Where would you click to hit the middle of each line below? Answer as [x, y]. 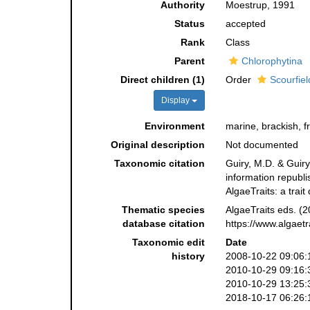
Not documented [262, 145]
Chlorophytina [272, 61]
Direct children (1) [162, 80]
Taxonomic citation [159, 163]
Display [176, 100]
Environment [174, 126]
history [188, 256]
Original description [157, 145]
